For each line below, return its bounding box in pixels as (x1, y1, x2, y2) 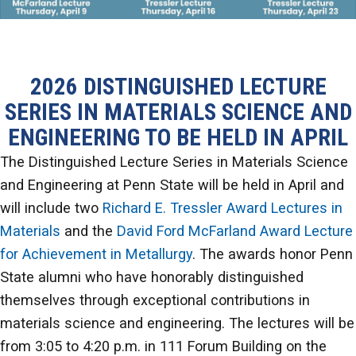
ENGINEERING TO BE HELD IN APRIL (8, 124, 348, 152)
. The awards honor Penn (192, 246, 353, 263)
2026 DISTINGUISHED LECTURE (29, 73, 327, 101)
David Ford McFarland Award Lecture (117, 222, 353, 240)
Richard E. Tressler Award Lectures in (103, 199, 342, 217)
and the (60, 222, 117, 240)
